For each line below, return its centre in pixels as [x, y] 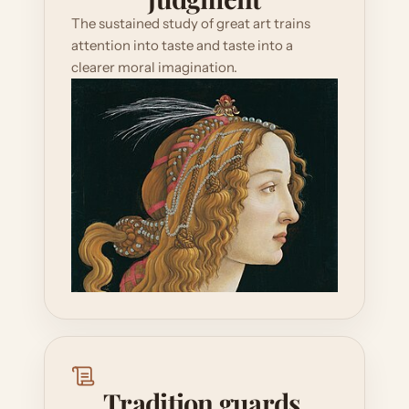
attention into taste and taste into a [182, 45]
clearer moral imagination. [154, 67]
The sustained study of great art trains [191, 23]
